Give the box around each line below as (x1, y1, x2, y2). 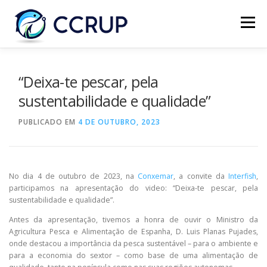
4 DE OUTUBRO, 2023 (78, 117, 160, 127)
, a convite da (173, 171, 228, 181)
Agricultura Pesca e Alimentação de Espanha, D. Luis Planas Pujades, (9, 226, 258, 237)
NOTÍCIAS (88, 66, 129, 74)
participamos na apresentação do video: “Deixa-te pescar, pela (9, 183, 258, 193)
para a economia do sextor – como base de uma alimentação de (9, 250, 258, 261)
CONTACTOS (172, 110, 227, 119)
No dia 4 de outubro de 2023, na (9, 171, 138, 181)
